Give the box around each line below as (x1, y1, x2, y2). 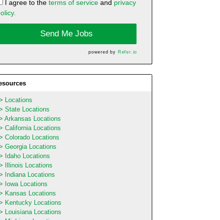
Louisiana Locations (4, 208, 61, 216)
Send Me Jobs (40, 29, 93, 39)
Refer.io (117, 49, 137, 55)
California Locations (4, 124, 61, 132)
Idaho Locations (4, 152, 50, 160)
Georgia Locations (4, 142, 56, 150)
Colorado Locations (4, 133, 59, 141)
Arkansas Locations (4, 114, 61, 122)
